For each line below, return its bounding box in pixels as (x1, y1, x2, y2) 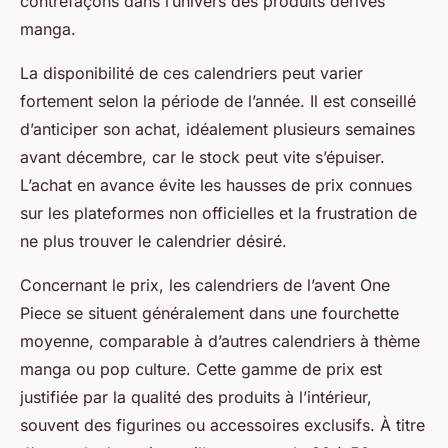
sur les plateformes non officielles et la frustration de (20, 203, 417, 224)
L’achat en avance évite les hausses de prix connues (20, 175, 412, 196)
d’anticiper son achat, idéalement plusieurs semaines (20, 119, 415, 140)
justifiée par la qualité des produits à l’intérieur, (20, 387, 372, 408)
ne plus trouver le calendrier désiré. (20, 231, 287, 252)
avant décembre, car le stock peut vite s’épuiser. (20, 147, 385, 168)
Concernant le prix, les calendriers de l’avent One (20, 275, 390, 296)
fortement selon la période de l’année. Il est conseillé (20, 91, 416, 112)
